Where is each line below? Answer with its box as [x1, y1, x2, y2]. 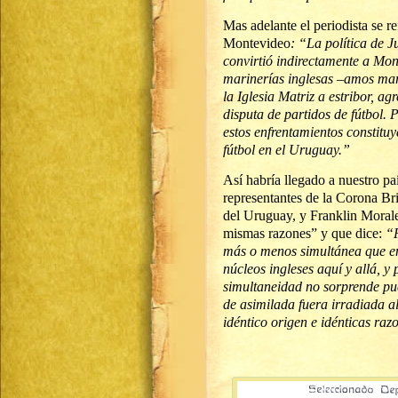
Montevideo [223, 36, 291, 51]
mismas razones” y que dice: [223, 226, 386, 241]
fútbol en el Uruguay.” [223, 142, 350, 157]
